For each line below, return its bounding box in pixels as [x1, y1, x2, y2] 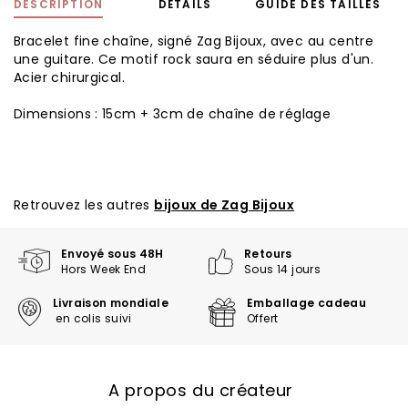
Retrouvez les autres [14, 196, 155, 214]
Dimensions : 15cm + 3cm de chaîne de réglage [14, 105, 331, 123]
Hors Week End [61, 261, 149, 277]
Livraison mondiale [53, 295, 169, 311]
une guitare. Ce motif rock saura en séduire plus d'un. [14, 50, 374, 68]
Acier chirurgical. [14, 68, 126, 87]
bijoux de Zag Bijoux [154, 196, 295, 214]
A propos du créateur [108, 379, 294, 402]
